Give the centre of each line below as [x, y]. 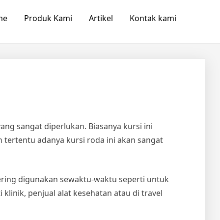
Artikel [101, 18]
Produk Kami [48, 18]
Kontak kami [153, 18]
